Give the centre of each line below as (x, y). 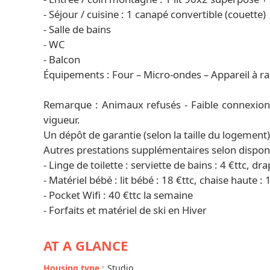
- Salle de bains (77, 29)
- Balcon (62, 59)
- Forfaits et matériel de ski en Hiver (125, 210)
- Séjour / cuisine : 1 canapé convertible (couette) (155, 14)
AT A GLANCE (86, 245)
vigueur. (62, 120)
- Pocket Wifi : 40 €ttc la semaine (118, 195)
